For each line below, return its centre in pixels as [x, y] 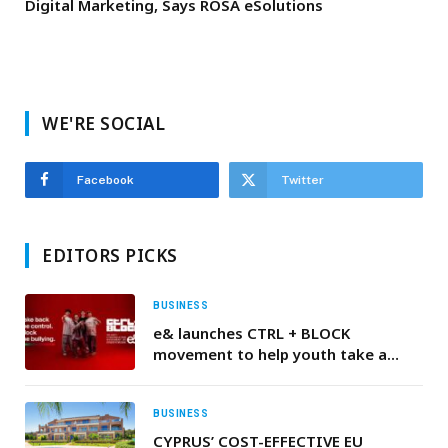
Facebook [105, 180]
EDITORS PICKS [110, 256]
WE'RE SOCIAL [104, 124]
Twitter [302, 180]
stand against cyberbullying [255, 375]
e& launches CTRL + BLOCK [251, 333]
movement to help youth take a [270, 354]
